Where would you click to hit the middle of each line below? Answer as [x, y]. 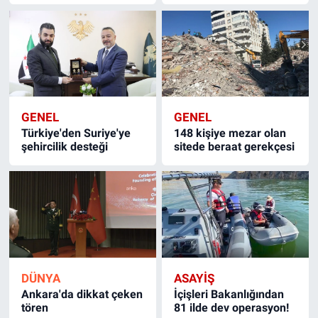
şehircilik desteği [64, 146]
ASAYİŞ [194, 278]
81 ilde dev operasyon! [232, 307]
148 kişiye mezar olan [230, 133]
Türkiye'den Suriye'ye [76, 133]
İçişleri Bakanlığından [229, 294]
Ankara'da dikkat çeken [82, 294]
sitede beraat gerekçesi [235, 146]
